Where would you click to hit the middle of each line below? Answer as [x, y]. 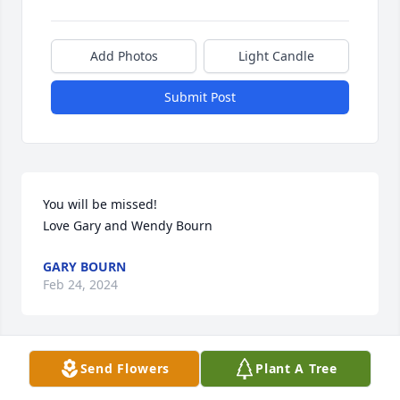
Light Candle [276, 55]
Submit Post [200, 96]
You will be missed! [100, 204]
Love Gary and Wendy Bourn [128, 225]
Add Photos [124, 55]
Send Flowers [125, 368]
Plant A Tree [296, 368]
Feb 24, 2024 [80, 284]
